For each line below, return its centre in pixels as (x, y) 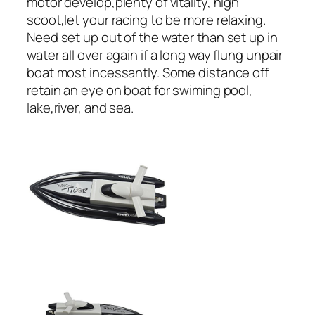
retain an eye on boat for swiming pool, (140, 90)
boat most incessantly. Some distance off (148, 72)
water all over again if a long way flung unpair (155, 54)
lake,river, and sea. (80, 107)
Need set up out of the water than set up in (152, 37)
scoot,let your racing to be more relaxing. (146, 19)
